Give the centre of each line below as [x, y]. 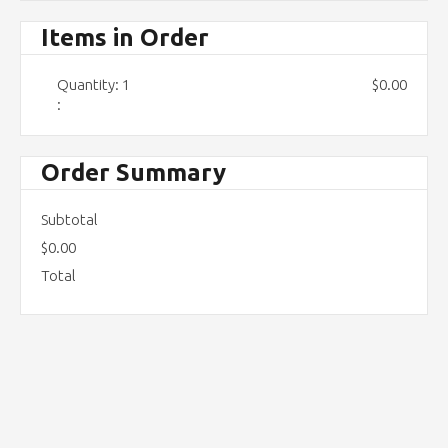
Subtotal [69, 219]
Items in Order [125, 37]
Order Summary [133, 172]
